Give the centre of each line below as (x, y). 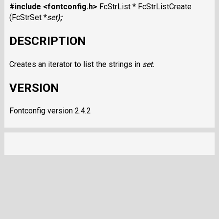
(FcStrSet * (28, 17)
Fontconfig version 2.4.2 (50, 111)
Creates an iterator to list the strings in (76, 64)
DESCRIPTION (47, 41)
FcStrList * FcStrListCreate (145, 6)
